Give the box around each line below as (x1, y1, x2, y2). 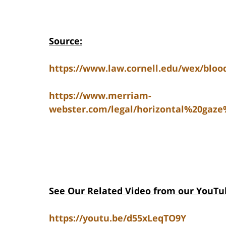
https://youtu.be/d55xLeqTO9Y (49, 211, 186, 224)
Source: (49, 34, 82, 47)
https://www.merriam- (49, 89, 151, 101)
